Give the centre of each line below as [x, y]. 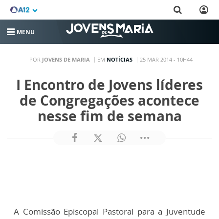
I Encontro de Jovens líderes [109, 85]
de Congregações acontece [109, 100]
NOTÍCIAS [119, 59]
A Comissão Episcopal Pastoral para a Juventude [109, 211]
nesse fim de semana [109, 116]
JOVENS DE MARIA [66, 59]
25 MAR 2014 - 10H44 [166, 59]
